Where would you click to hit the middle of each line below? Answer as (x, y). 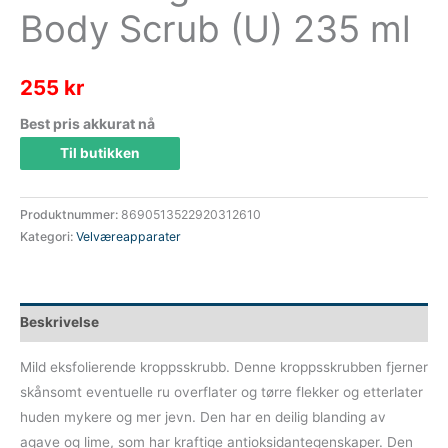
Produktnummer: (70, 215)
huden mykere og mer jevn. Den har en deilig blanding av (203, 417)
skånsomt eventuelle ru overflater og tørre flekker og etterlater (221, 392)
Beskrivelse (59, 321)
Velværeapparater (128, 237)
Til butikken (100, 152)
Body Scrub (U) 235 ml (215, 28)
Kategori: (48, 237)
